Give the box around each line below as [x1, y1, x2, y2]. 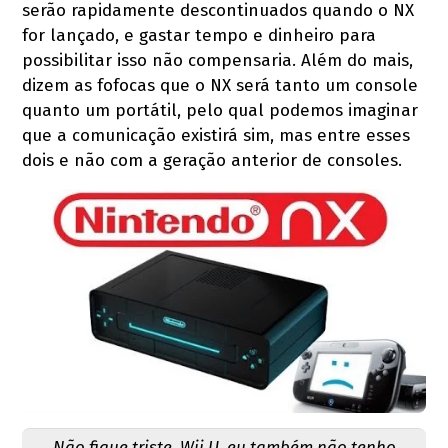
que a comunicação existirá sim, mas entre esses [22, 125, 411, 147]
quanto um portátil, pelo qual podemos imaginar [22, 100, 419, 122]
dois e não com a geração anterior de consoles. [22, 150, 403, 172]
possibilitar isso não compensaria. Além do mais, [22, 50, 414, 72]
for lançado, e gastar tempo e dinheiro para [22, 25, 377, 47]
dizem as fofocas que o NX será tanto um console [22, 75, 419, 97]
